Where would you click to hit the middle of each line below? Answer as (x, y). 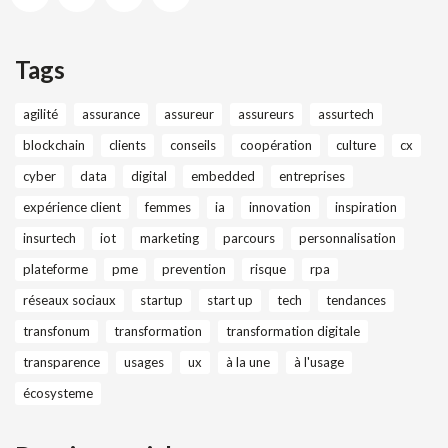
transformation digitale (293, 331)
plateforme (55, 269)
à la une (248, 362)
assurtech (346, 114)
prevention (194, 269)
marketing (169, 238)
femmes (168, 207)
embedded (223, 176)
